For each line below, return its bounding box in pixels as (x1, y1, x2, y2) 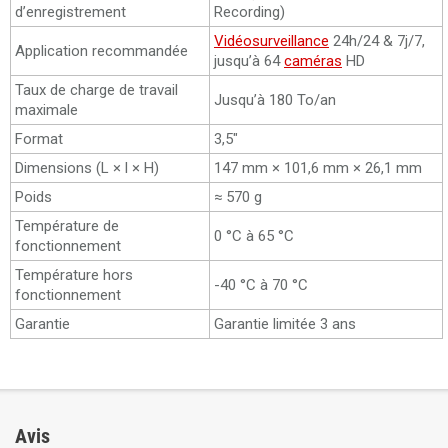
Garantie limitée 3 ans (214, 315, 360, 334)
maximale (15, 101, 78, 120)
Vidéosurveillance (214, 32, 329, 51)
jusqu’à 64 (214, 52, 284, 71)
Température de (15, 217, 119, 236)
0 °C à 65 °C (214, 227, 298, 246)
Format (15, 130, 63, 149)
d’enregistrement (15, 3, 126, 22)
